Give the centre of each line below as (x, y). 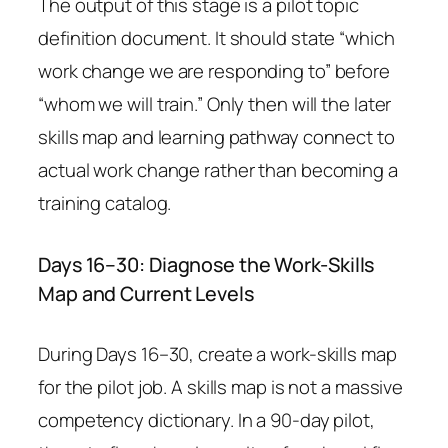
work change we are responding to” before (214, 70)
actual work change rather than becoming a (218, 169)
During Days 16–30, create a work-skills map (217, 353)
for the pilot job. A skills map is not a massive (221, 386)
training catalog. (105, 202)
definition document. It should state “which (216, 37)
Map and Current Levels (146, 293)
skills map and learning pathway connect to (216, 136)
